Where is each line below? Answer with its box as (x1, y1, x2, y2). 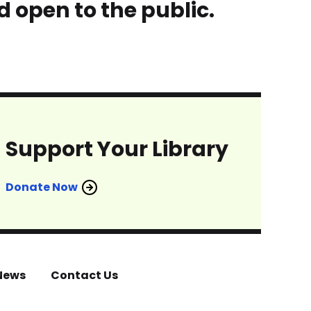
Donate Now (6, 178, 78, 195)
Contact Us (51, 267, 118, 283)
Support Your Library (6, 134, 228, 164)
